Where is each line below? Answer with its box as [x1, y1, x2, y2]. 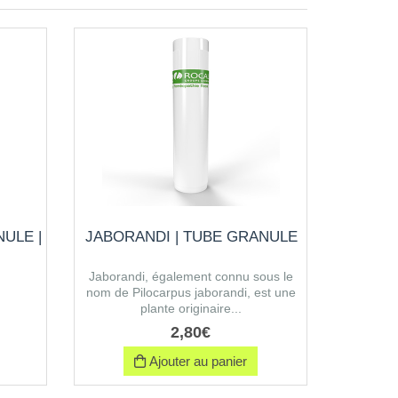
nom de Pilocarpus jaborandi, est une [86, 285, 297, 299]
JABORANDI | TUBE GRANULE [84, 228, 298, 245]
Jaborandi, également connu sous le [89, 269, 294, 283]
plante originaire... [140, 301, 243, 315]
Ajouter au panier [146, 354, 248, 369]
